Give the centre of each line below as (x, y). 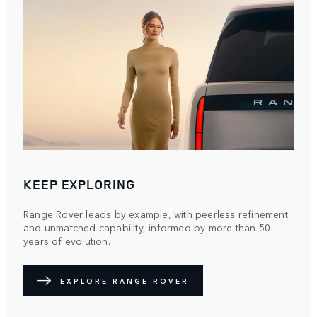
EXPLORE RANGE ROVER (125, 281)
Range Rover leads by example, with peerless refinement (156, 214)
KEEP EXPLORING (79, 184)
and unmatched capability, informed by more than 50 (147, 227)
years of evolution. (67, 241)
